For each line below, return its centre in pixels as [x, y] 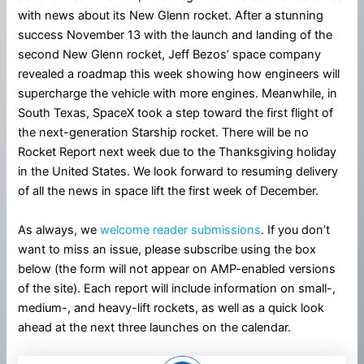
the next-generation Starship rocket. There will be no [164, 133]
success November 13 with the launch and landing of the [175, 35]
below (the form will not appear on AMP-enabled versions [177, 269]
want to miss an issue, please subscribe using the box [167, 249]
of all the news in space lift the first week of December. [169, 191]
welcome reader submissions [181, 230]
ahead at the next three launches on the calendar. [155, 327]
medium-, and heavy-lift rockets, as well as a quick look [171, 308]
